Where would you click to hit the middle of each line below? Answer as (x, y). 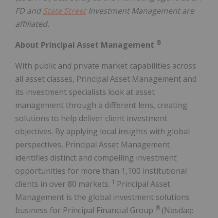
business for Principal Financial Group (85, 210)
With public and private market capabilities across (106, 66)
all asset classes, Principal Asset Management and (106, 79)
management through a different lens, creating (101, 105)
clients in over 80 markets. (64, 184)
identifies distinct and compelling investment (96, 158)
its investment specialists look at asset (85, 92)
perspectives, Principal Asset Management (92, 145)
